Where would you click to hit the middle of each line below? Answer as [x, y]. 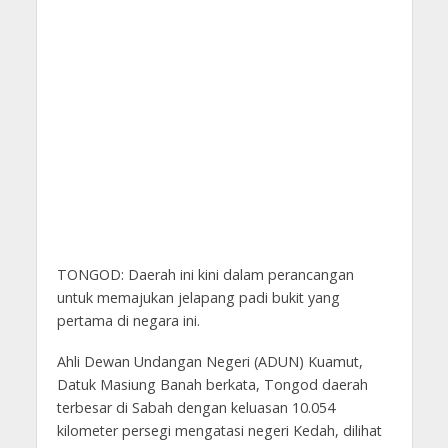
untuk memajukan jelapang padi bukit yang [198, 298]
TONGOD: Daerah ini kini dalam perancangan [205, 275]
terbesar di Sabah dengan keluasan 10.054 [195, 408]
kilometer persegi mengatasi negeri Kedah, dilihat [219, 431]
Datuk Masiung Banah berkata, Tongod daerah [212, 385]
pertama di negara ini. [128, 321]
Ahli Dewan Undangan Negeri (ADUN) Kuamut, [209, 362]
